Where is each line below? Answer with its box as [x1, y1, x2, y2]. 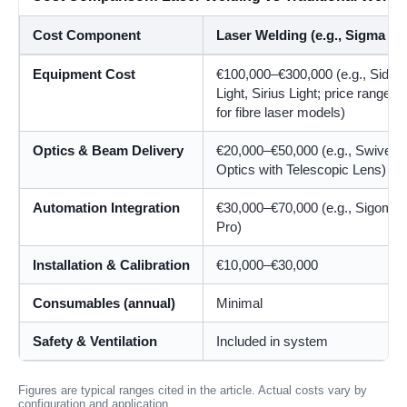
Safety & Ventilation [33, 333, 157, 349]
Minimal [216, 294, 263, 311]
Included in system [216, 333, 328, 349]
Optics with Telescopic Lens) [216, 161, 386, 177]
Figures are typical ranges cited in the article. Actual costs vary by [18, 382, 367, 397]
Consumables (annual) [33, 294, 175, 311]
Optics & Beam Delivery [33, 142, 184, 158]
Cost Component [33, 26, 141, 43]
